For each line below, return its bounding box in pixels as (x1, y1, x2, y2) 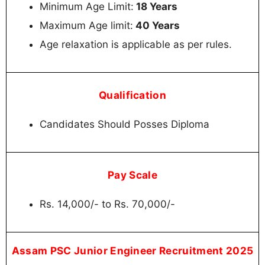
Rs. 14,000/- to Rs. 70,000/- (40, 198, 175, 211)
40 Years (133, 19, 180, 31)
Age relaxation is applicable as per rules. (40, 38, 232, 50)
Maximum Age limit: (40, 19, 133, 31)
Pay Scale (108, 169, 157, 182)
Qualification (98, 89, 167, 102)
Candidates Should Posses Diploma (40, 118, 209, 131)
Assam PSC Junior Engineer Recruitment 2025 (11, 244, 254, 257)
